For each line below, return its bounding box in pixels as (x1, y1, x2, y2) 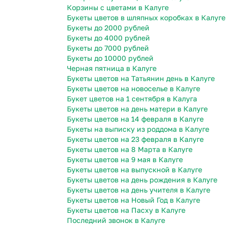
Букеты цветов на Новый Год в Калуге (67, 196, 200, 205)
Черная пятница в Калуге (67, 64, 157, 73)
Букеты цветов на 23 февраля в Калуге (67, 135, 204, 144)
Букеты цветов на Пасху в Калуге (67, 206, 185, 215)
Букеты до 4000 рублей (67, 33, 150, 43)
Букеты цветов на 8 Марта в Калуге (67, 145, 193, 154)
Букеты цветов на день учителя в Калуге (67, 185, 210, 195)
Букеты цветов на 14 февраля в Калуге (67, 115, 204, 124)
